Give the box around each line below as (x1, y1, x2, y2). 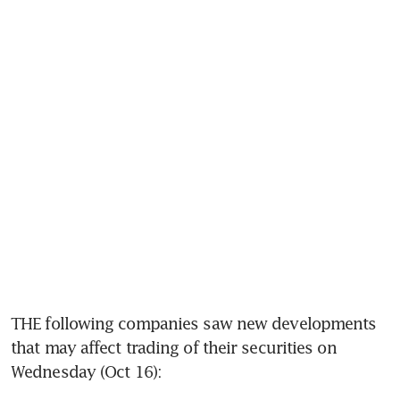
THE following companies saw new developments (11, 312, 377, 333)
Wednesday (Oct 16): (11, 361, 167, 381)
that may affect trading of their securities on (11, 337, 337, 357)
